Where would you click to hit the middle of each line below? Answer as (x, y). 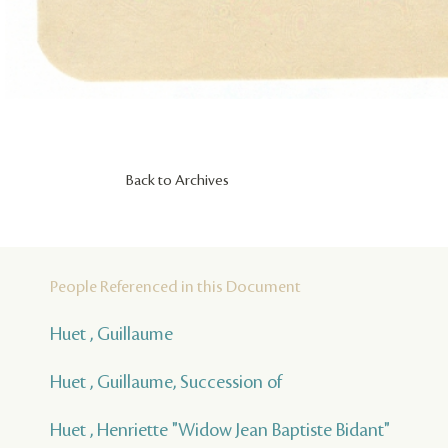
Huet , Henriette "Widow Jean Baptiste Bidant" (220, 430)
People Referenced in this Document (175, 287)
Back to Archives (177, 181)
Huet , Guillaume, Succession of (166, 382)
